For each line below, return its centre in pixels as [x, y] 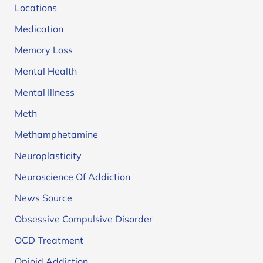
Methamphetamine [56, 134]
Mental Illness [44, 92]
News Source [43, 198]
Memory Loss [43, 50]
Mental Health [45, 71]
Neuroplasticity [48, 155]
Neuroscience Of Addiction [72, 176]
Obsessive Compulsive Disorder [83, 219]
